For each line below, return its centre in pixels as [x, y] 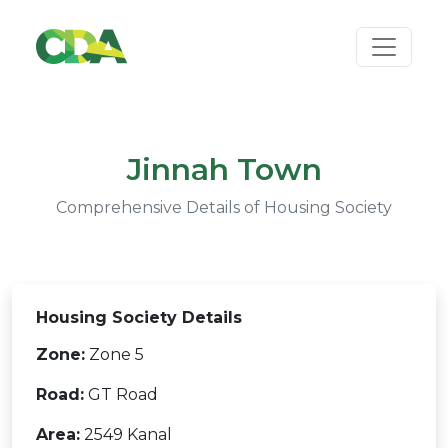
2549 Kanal [126, 434]
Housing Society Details [139, 317]
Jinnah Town [224, 169]
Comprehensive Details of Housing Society [224, 207]
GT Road [121, 394]
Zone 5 [114, 354]
